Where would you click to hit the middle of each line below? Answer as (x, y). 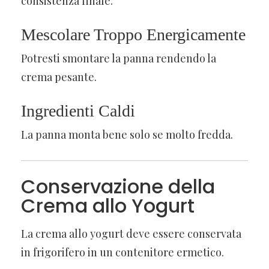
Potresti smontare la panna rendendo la (119, 58)
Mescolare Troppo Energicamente (133, 34)
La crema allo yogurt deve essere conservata (131, 233)
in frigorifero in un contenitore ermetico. (122, 252)
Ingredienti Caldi (78, 110)
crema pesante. (59, 77)
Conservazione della (118, 186)
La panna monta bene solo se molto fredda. (127, 134)
